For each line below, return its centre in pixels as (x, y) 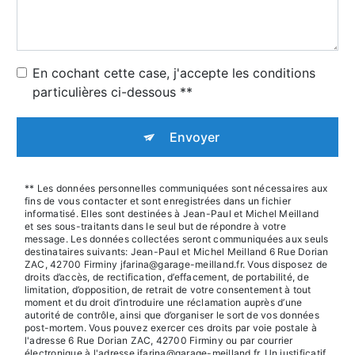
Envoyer (194, 137)
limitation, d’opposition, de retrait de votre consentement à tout (168, 290)
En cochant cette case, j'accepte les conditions (174, 73)
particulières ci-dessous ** (113, 92)
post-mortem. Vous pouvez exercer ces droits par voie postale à (171, 328)
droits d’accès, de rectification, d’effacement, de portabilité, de (167, 277)
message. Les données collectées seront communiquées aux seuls (177, 239)
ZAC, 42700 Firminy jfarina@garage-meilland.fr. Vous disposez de (176, 265)
